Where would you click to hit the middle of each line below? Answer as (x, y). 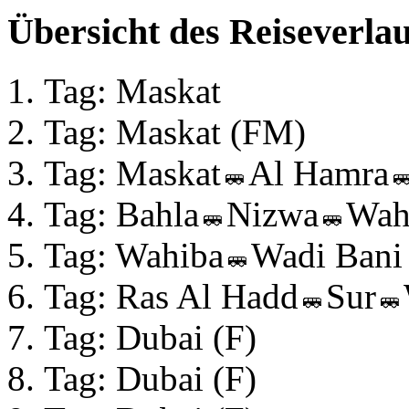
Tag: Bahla (121, 215)
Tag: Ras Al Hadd (171, 297)
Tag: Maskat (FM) (175, 132)
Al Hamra (319, 173)
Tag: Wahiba (134, 256)
